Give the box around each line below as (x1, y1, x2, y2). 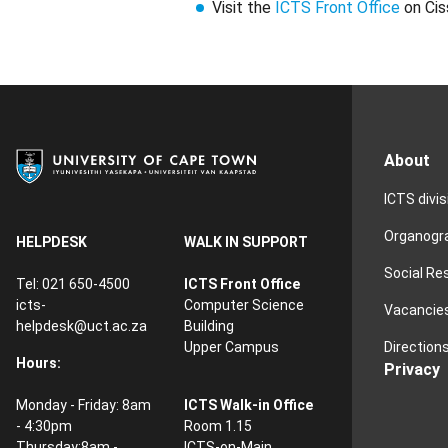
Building (184, 318, 234, 335)
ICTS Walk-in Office (184, 397, 313, 414)
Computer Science (184, 297, 304, 314)
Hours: (16, 355, 61, 372)
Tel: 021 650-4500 (16, 276, 130, 293)
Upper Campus (184, 339, 279, 356)
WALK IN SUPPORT (184, 234, 308, 251)
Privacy (384, 360, 440, 380)
